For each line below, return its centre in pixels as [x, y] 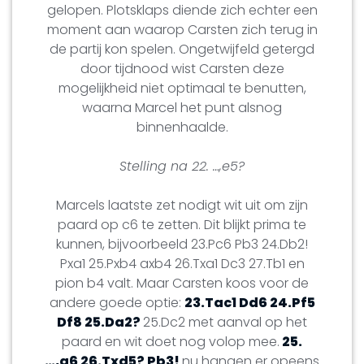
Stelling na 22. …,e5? [182, 166]
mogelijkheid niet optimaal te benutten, [182, 88]
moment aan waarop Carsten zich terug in [182, 29]
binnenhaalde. [182, 127]
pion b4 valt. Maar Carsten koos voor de [182, 283]
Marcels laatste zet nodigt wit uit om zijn [182, 205]
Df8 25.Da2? [100, 322]
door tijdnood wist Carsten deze [182, 68]
